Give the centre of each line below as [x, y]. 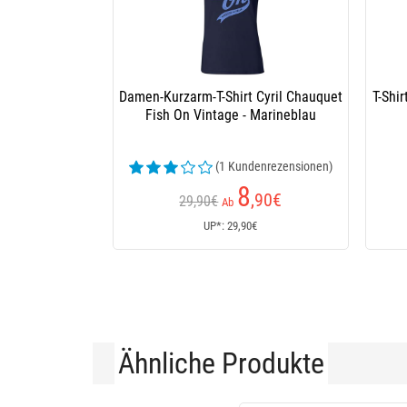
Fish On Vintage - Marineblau [230, 115]
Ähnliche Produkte [221, 363]
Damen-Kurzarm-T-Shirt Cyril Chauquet [230, 97]
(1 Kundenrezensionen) [273, 166]
